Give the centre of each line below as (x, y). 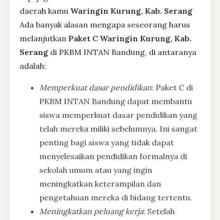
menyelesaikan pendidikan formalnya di (113, 156)
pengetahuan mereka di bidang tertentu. (116, 197)
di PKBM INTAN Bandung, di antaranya (122, 52)
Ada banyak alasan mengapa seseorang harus (105, 24)
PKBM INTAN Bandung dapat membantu (116, 101)
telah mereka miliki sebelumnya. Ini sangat (118, 128)
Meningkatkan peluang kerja (91, 211)
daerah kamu (45, 11)
